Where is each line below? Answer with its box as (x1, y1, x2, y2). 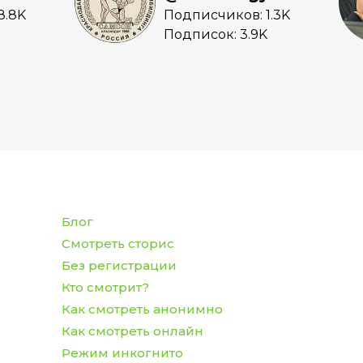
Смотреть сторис (61, 236, 174, 252)
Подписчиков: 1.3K (163, 7, 290, 23)
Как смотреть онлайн (61, 323, 203, 340)
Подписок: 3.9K (163, 27, 267, 43)
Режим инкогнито (61, 345, 183, 361)
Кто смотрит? (61, 280, 149, 296)
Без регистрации (61, 258, 177, 274)
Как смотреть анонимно (61, 301, 223, 318)
